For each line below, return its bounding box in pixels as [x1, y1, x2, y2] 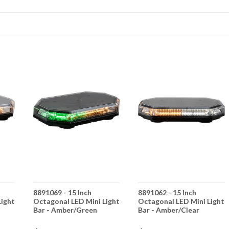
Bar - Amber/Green [33, 205, 98, 215]
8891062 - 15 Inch [138, 188, 197, 197]
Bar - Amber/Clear [138, 205, 200, 215]
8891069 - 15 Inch [33, 188, 92, 197]
